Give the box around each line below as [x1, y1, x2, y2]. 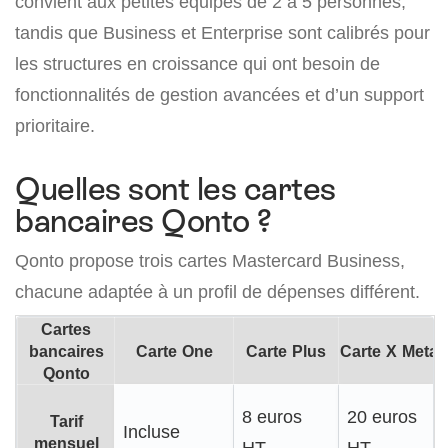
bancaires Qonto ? [15, 203, 272, 240]
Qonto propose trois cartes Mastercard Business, [15, 250, 405, 272]
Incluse [123, 421, 180, 443]
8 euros [242, 406, 302, 428]
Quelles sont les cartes [15, 171, 336, 208]
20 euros [347, 406, 417, 428]
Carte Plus [246, 341, 326, 362]
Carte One [135, 341, 213, 362]
